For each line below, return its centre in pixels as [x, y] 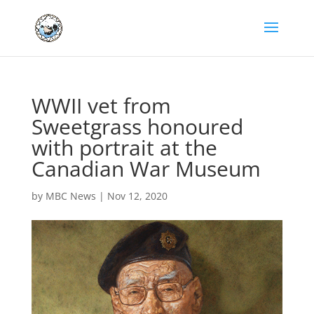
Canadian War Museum [146, 169]
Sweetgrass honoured [137, 127]
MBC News [70, 196]
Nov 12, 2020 [137, 196]
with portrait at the [124, 148]
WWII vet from [101, 105]
